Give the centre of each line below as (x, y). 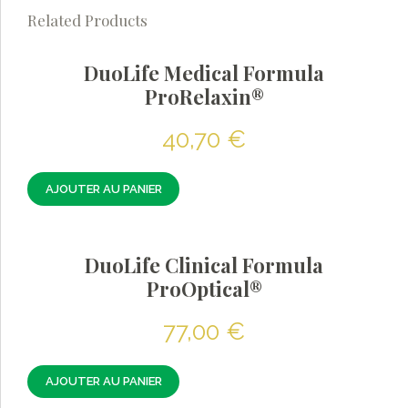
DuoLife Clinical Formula (204, 265)
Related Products (87, 20)
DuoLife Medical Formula (204, 72)
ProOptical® (204, 288)
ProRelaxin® (204, 96)
